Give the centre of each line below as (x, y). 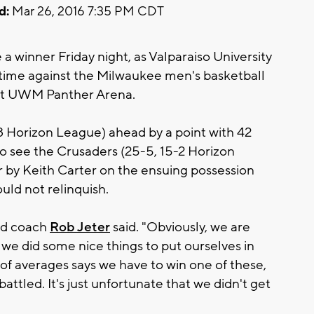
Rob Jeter (80, 227)
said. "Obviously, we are (180, 227)
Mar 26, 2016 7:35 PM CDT (87, 11)
